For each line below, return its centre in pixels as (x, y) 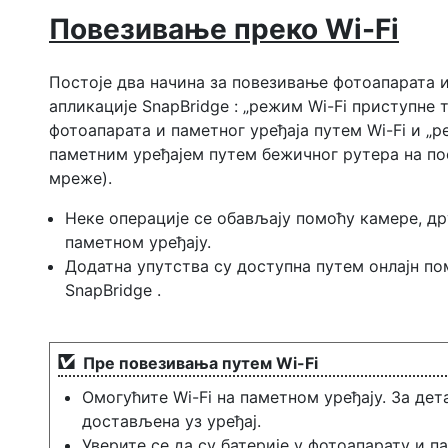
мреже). (80, 177)
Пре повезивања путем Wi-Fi (200, 362)
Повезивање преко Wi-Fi (224, 28)
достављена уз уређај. (171, 420)
